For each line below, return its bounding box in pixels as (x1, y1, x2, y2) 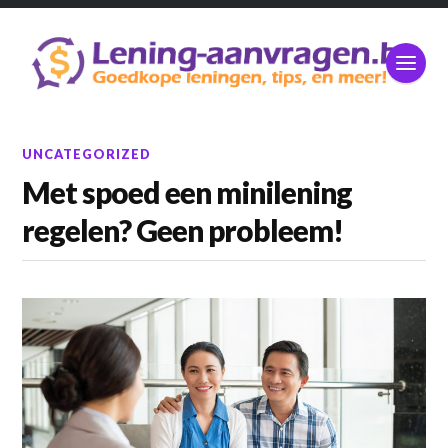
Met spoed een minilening (22, 175, 353, 211)
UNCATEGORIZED (22, 146, 152, 163)
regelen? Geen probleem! (22, 213, 344, 249)
